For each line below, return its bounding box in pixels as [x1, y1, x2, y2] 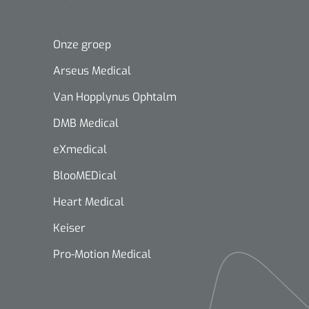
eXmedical [53, 141, 107, 157]
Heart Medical [53, 194, 124, 209]
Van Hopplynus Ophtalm [53, 89, 177, 104]
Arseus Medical [53, 63, 131, 78]
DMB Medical [53, 115, 119, 130]
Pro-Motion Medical [53, 246, 151, 261]
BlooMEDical [53, 168, 117, 183]
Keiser [53, 220, 86, 235]
